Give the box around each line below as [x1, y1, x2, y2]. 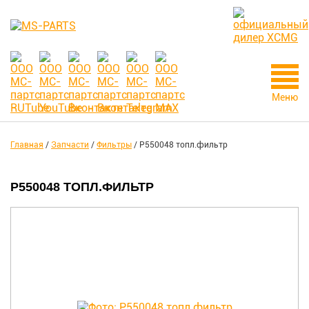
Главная [10, 140, 43, 150]
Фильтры [97, 140, 132, 150]
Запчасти [51, 140, 89, 150]
